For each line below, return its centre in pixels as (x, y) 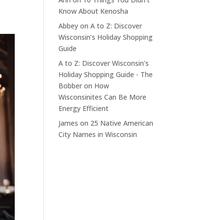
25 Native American (122, 123)
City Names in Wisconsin (98, 134)
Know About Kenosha (94, 11)
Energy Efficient (84, 108)
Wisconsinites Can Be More (103, 97)
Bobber (70, 85)
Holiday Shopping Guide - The (106, 74)
